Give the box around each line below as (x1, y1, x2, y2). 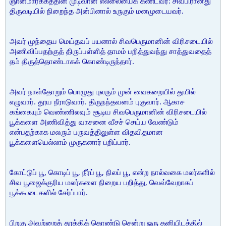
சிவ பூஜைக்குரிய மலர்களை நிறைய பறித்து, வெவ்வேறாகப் (10, 177, 194, 187)
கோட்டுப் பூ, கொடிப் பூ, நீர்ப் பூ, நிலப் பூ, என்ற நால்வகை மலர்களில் (10, 167, 215, 177)
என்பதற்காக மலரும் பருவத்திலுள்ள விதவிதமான (10, 127, 163, 137)
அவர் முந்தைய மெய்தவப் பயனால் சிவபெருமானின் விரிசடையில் (10, 36, 213, 46)
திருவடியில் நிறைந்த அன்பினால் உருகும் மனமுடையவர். (10, 6, 184, 16)
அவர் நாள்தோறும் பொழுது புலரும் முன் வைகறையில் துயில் (10, 86, 196, 96)
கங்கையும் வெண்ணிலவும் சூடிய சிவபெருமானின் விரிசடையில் (10, 106, 207, 117)
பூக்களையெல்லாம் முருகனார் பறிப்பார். (10, 137, 131, 147)
